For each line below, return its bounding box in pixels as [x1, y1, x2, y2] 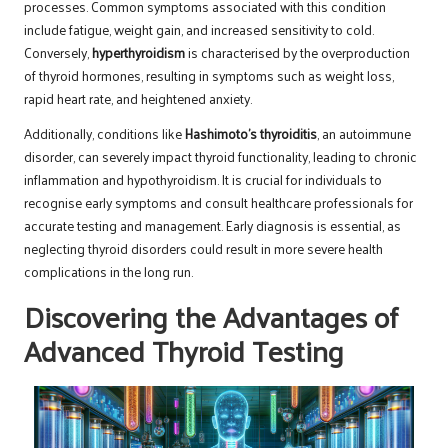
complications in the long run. [24, 258, 193, 284]
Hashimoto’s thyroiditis [185, 120, 317, 146]
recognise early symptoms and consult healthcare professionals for [24, 189, 413, 215]
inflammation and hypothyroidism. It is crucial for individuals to [24, 166, 382, 192]
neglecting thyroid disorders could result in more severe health [24, 235, 383, 261]
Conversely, [24, 39, 92, 65]
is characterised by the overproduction [185, 39, 410, 65]
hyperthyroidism [92, 39, 185, 65]
